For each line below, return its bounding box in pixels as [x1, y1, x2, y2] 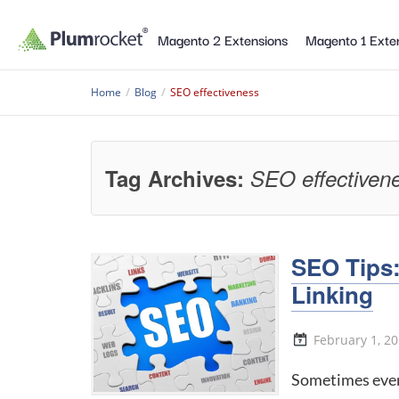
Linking [291, 278, 373, 311]
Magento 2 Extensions [158, 28, 288, 50]
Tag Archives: [105, 163, 250, 193]
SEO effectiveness [170, 85, 259, 100]
